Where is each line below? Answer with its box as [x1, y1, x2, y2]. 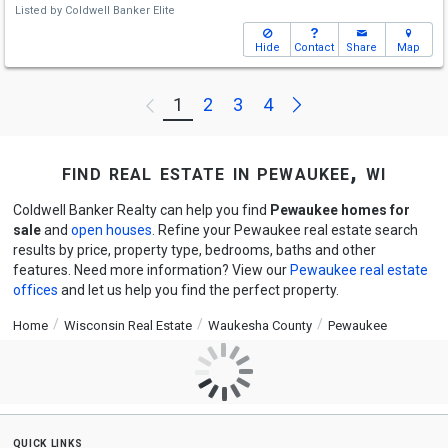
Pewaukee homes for [269, 202, 410, 218]
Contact [294, 41, 335, 54]
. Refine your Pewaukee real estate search [151, 222, 418, 238]
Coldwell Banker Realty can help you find [12, 202, 270, 218]
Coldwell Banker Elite [65, 4, 175, 17]
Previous [183, 95, 246, 114]
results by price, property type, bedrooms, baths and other [12, 242, 376, 258]
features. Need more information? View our [12, 262, 290, 278]
